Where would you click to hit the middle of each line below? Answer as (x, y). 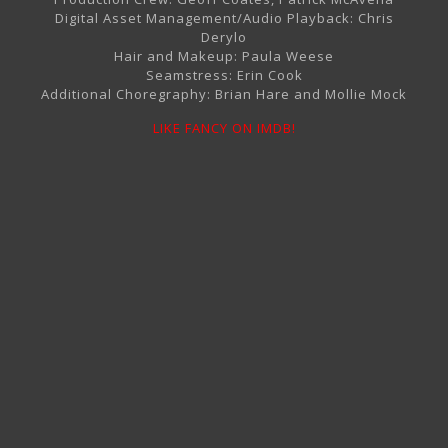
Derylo (224, 37)
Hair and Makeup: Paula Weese (224, 56)
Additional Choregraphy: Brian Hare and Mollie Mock (224, 94)
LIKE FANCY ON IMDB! (224, 128)
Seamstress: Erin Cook (224, 75)
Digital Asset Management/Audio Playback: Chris (224, 18)
